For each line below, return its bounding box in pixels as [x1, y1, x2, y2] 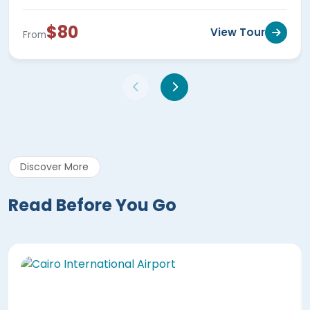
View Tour [210, 24, 265, 39]
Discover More [20, 159, 89, 174]
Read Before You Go [8, 193, 176, 217]
